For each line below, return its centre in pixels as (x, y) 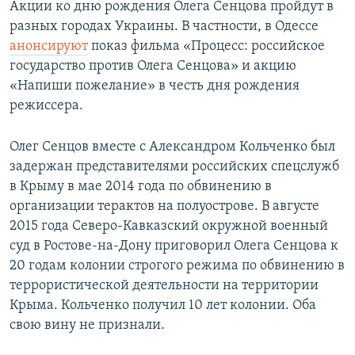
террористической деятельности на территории (164, 285)
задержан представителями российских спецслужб (174, 166)
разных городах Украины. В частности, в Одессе (164, 26)
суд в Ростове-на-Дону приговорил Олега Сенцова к (174, 246)
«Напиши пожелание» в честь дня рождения (155, 86)
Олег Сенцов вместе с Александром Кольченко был (172, 147)
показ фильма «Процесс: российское (206, 46)
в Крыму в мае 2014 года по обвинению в (141, 186)
